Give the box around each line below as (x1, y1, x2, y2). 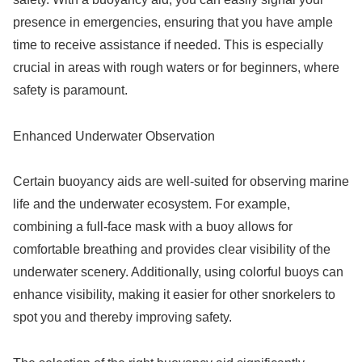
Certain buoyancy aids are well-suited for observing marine (13, 175, 349, 189)
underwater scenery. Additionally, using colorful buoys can (13, 265, 343, 280)
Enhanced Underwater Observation (13, 128, 215, 143)
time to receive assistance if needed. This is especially (13, 37, 323, 52)
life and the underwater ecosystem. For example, (13, 197, 290, 212)
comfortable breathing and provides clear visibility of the (13, 242, 330, 257)
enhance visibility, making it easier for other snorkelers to (13, 288, 335, 302)
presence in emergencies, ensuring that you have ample (13, 15, 333, 29)
